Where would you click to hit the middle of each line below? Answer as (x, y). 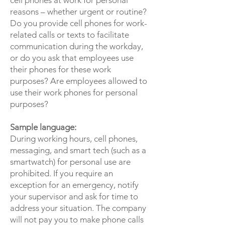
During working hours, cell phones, (74, 139)
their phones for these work (61, 69)
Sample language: (43, 127)
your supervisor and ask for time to (74, 196)
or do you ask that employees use (72, 58)
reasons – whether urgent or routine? (78, 12)
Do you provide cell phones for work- (79, 23)
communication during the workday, (77, 46)
